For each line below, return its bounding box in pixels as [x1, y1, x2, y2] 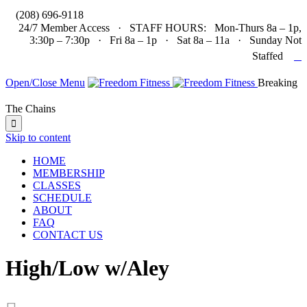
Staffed [252, 50, 294, 62]
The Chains [5, 103, 56, 114]
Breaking [258, 77, 297, 88]
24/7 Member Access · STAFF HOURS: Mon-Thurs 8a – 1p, [19, 22, 302, 34]
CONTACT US [33, 229, 103, 241]
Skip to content [5, 132, 71, 143]
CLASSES [33, 180, 81, 191]
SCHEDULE [33, 192, 92, 204]
